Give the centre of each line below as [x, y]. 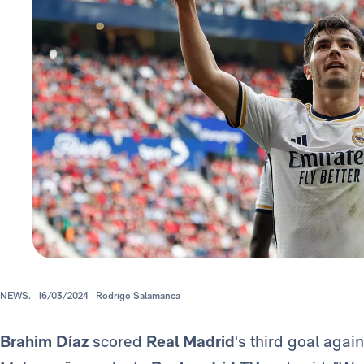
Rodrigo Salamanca [138, 296]
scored [117, 342]
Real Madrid [191, 342]
